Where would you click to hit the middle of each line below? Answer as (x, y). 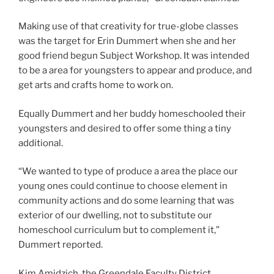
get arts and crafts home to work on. (97, 85)
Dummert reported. (61, 245)
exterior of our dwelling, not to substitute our (115, 216)
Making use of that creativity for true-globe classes (128, 27)
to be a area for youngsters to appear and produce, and (135, 71)
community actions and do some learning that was (126, 201)
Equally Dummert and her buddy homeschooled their (132, 113)
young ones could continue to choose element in (123, 186)
